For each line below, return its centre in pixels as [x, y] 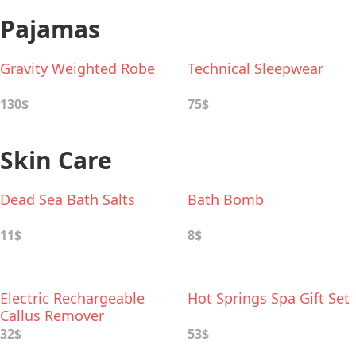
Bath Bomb [226, 199]
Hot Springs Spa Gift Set [269, 298]
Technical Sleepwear [255, 68]
